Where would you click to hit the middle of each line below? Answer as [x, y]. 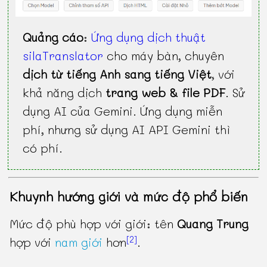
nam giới [79, 242]
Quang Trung [213, 224]
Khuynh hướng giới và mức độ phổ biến [129, 197]
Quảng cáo [53, 37]
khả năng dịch [64, 92]
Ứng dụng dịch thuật [149, 37]
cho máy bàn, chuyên [164, 55]
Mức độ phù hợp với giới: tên [94, 224]
